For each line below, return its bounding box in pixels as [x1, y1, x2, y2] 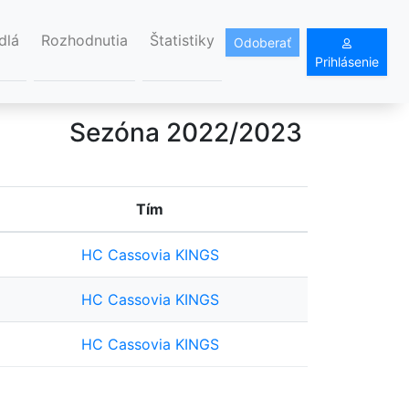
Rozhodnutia [41, 31, 128, 50]
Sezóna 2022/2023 [69, 117, 302, 149]
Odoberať [234, 34, 291, 50]
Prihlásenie [315, 53, 379, 69]
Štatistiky [150, 31, 215, 50]
